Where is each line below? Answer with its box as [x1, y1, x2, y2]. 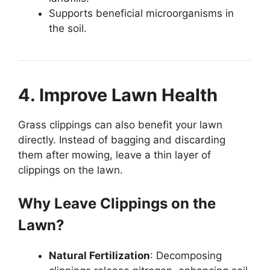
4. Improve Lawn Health [18, 84, 218, 105]
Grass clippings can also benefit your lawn [18, 118, 222, 131]
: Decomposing [150, 250, 222, 262]
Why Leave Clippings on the [18, 195, 216, 213]
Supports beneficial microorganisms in [49, 7, 234, 19]
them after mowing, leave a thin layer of [18, 148, 211, 161]
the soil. [49, 22, 87, 34]
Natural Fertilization [49, 250, 150, 262]
